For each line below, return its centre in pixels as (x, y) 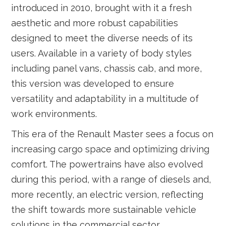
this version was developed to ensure (93, 83)
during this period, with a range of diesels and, (111, 179)
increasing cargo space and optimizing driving (110, 149)
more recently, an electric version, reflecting (107, 194)
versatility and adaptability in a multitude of (105, 99)
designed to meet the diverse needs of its (102, 38)
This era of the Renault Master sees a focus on (112, 134)
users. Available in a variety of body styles (102, 53)
